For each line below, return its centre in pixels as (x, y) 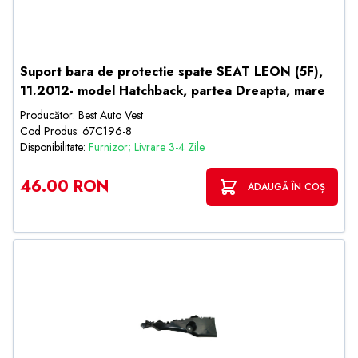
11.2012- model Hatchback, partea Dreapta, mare (173, 91)
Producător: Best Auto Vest (82, 115)
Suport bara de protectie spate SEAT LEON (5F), (171, 72)
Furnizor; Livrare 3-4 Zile (147, 147)
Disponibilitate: (54, 147)
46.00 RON (64, 187)
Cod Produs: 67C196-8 (76, 131)
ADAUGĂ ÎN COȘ (286, 187)
